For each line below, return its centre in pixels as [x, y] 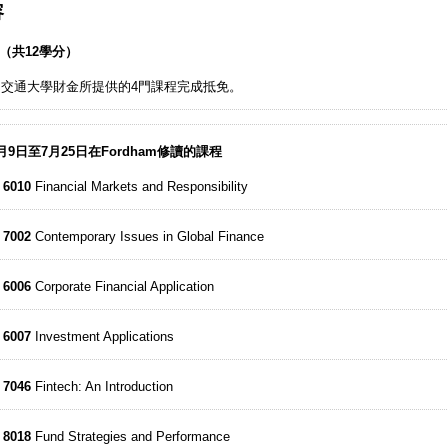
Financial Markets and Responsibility [140, 186]
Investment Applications [103, 336]
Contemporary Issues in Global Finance [148, 236]
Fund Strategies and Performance [131, 436]
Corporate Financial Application [123, 286]
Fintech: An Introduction [102, 386]
